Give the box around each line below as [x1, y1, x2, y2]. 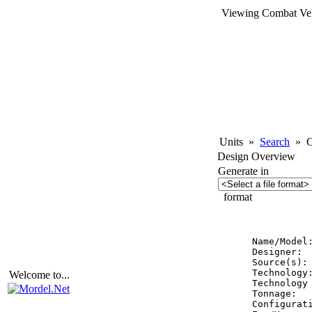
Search [260, 136, 290, 148]
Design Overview [217, 150, 295, 162]
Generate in [218, 165, 274, 177]
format [218, 191, 255, 203]
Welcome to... [9, 269, 70, 281]
